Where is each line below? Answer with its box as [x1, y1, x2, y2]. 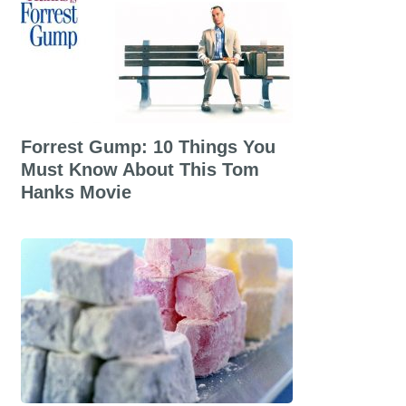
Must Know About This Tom [20, 159, 259, 179]
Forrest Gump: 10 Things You [20, 137, 275, 157]
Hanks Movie [20, 182, 131, 202]
